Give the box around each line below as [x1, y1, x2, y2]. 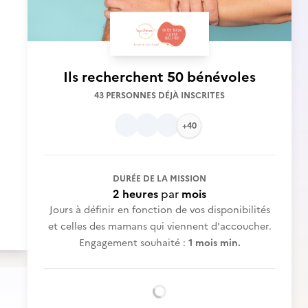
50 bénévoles [167, 67, 256, 87]
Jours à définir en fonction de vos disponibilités [49, 203, 270, 217]
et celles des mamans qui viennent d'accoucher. [47, 219, 272, 234]
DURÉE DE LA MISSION [113, 173, 206, 185]
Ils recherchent [63, 67, 167, 87]
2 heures [113, 186, 158, 202]
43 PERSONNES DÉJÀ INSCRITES [94, 89, 225, 102]
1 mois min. [188, 236, 241, 250]
